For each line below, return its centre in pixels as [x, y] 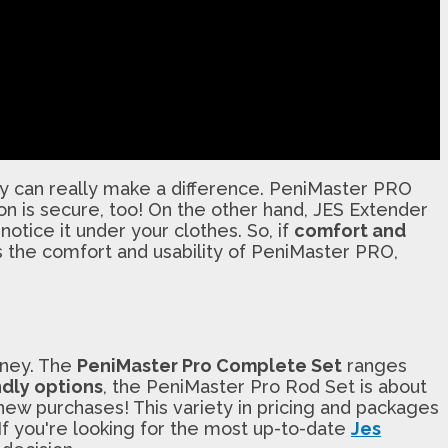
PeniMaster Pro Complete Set [209, 365]
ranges [374, 365]
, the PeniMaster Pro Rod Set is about [265, 386]
